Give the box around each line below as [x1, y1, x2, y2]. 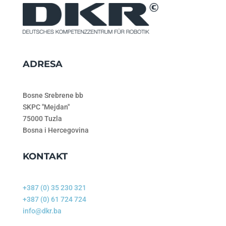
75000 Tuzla [22, 115, 62, 123]
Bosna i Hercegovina [22, 126, 89, 135]
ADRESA [22, 59, 63, 70]
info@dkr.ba [22, 207, 62, 215]
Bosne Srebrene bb [22, 91, 83, 100]
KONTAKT [22, 151, 68, 162]
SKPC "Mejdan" [22, 103, 70, 111]
